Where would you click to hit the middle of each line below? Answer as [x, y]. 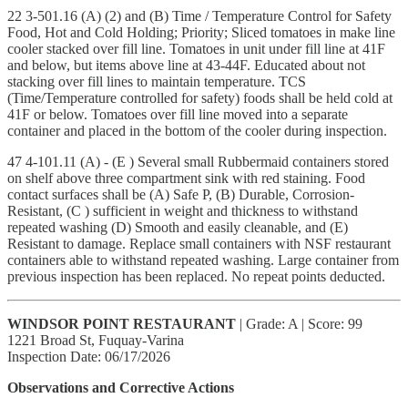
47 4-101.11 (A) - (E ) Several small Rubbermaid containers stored [198, 161]
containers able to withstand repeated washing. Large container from [203, 260]
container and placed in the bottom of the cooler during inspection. [197, 130]
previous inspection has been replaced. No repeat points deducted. [196, 276]
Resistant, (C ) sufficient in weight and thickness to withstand [183, 210]
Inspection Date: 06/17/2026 [89, 356]
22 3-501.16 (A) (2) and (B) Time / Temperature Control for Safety [199, 15]
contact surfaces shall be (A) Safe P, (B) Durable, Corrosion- [181, 194]
